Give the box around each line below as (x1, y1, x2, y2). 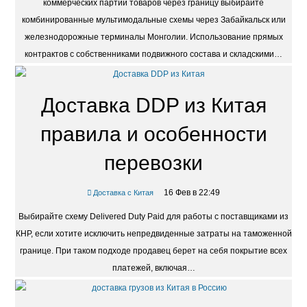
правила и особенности (40, 123, 267, 146)
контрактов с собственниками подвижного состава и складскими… (25, 49, 282, 60)
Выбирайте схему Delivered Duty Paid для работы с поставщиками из (19, 212, 288, 222)
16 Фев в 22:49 (163, 188, 220, 198)
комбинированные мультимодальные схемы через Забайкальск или (21, 15, 286, 25)
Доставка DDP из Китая (40, 94, 267, 117)
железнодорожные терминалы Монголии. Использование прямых (24, 32, 283, 42)
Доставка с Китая (93, 188, 154, 197)
